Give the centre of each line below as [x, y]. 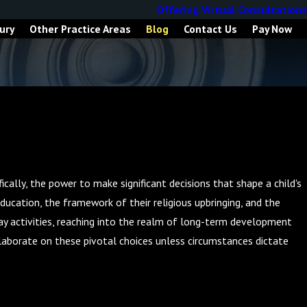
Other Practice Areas [80, 29]
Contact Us [210, 29]
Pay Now [272, 29]
